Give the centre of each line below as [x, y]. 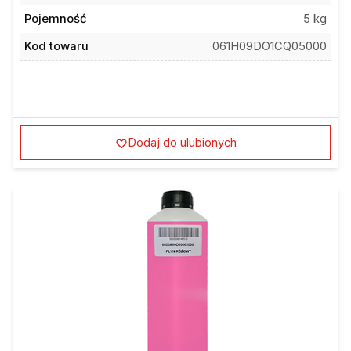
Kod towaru [56, 46]
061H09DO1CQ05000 [270, 46]
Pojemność [55, 19]
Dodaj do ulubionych [182, 142]
